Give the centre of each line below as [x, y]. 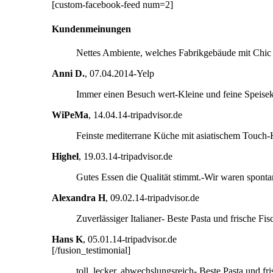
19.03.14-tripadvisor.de [128, 156]
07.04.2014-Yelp [122, 73]
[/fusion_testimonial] [91, 250]
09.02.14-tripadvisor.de [155, 197]
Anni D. [68, 73]
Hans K [67, 239]
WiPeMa [70, 115]
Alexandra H [79, 197]
